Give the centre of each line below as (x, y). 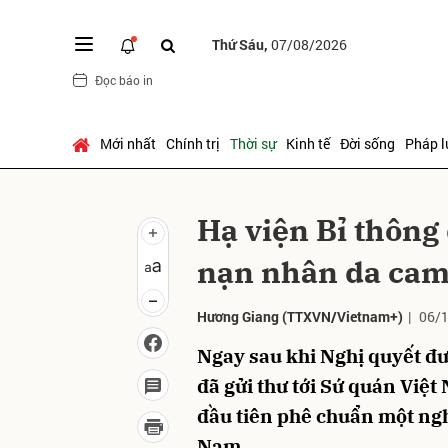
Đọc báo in (124, 79)
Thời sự (253, 143)
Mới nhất (128, 143)
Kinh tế (308, 143)
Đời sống (367, 143)
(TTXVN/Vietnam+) (341, 316)
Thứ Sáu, (241, 44)
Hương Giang (238, 316)
